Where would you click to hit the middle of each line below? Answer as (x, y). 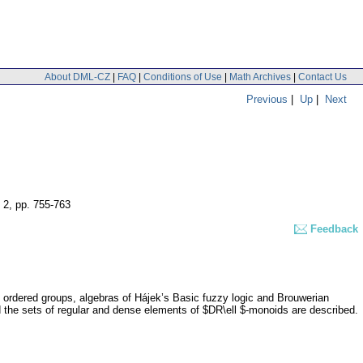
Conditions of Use (183, 77)
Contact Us (322, 77)
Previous (267, 99)
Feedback (334, 229)
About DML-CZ (77, 77)
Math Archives (260, 77)
